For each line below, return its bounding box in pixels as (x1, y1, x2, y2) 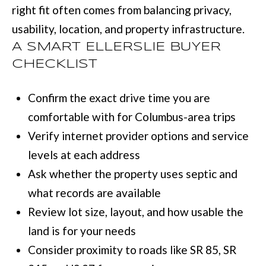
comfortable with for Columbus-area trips (27, 110, 236, 124)
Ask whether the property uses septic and (27, 167, 237, 181)
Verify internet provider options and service (27, 129, 249, 143)
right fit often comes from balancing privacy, (12, 2, 232, 17)
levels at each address (27, 148, 140, 162)
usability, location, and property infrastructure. (12, 21, 245, 36)
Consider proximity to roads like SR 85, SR (27, 243, 236, 257)
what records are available (27, 186, 161, 200)
